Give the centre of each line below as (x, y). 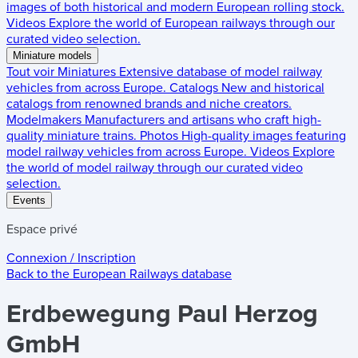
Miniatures (87, 72)
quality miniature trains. (72, 136)
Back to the (40, 274)
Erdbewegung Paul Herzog (162, 314)
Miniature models (52, 56)
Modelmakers (44, 120)
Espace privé (42, 229)
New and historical (273, 88)
